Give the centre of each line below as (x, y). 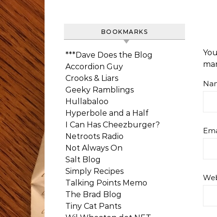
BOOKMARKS (124, 32)
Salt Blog (83, 160)
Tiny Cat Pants (93, 206)
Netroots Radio (94, 136)
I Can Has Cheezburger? (113, 125)
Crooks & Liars (92, 78)
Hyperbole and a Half (107, 113)
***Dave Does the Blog (109, 55)
